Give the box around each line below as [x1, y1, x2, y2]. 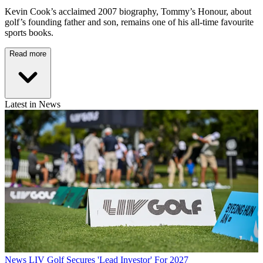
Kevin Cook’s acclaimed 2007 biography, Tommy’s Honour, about [5, 6, 251, 17]
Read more [9, 49, 46, 59]
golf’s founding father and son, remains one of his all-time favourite [5, 17, 254, 28]
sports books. [5, 28, 53, 38]
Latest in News [5, 99, 60, 110]
